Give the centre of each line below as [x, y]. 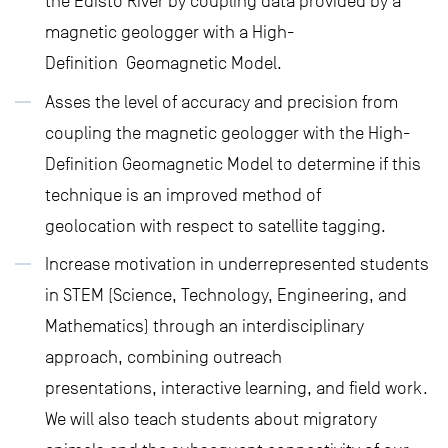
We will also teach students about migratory [211, 419]
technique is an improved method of [183, 194]
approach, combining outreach [163, 357]
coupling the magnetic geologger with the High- [227, 132]
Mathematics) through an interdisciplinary [204, 326]
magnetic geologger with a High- [169, 32]
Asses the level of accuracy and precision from [221, 101]
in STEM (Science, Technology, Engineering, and [226, 295]
